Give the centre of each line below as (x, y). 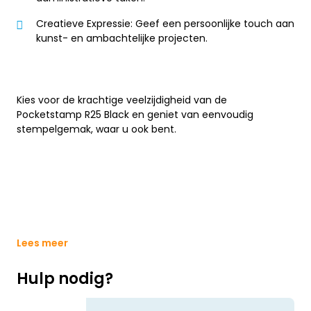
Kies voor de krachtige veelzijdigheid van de (122, 100)
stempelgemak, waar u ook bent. (96, 129)
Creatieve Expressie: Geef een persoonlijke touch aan (165, 23)
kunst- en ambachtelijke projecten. (122, 38)
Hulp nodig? (65, 279)
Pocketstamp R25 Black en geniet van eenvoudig (135, 115)
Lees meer (42, 243)
